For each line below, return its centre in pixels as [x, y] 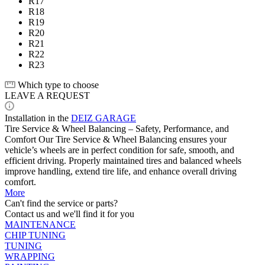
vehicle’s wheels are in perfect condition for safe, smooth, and [119, 150]
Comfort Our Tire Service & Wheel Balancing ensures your [116, 139]
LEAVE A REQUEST [47, 95]
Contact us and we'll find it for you [70, 214]
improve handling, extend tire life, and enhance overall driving [121, 171]
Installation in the [38, 118]
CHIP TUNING [35, 235]
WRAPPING [30, 256]
